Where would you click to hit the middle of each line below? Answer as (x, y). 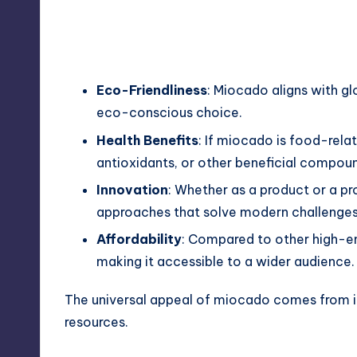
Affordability (139, 239)
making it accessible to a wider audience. (226, 262)
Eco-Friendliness (152, 90)
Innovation (132, 189)
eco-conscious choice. (169, 113)
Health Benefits (147, 140)
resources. (96, 322)
